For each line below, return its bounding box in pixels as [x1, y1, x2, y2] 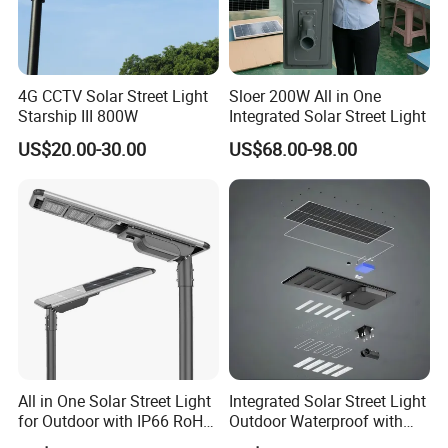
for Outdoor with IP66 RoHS [18, 410, 214, 433]
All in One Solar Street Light [18, 390, 212, 413]
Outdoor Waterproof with [228, 410, 403, 433]
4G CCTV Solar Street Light [18, 84, 209, 107]
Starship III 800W [18, 104, 139, 127]
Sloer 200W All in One [228, 84, 381, 107]
